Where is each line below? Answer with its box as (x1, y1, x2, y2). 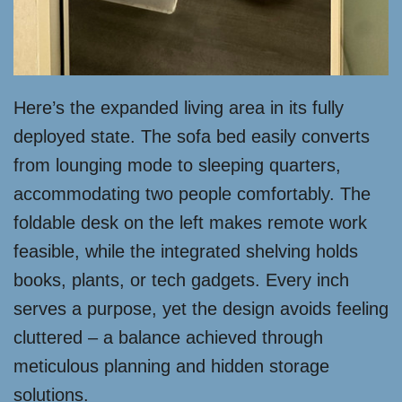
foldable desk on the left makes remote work (13, 213, 367, 233)
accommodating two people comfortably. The (13, 184, 371, 205)
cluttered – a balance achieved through (13, 328, 323, 348)
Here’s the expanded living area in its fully (13, 98, 344, 118)
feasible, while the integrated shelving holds (13, 241, 358, 262)
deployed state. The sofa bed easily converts (13, 127, 370, 147)
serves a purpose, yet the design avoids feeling (13, 299, 389, 319)
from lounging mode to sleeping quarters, (13, 155, 341, 176)
